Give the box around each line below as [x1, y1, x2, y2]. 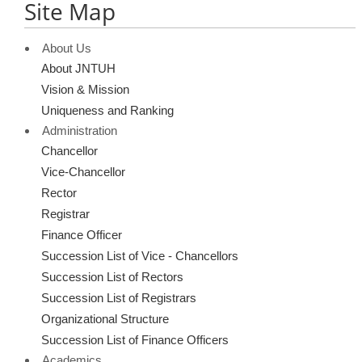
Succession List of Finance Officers [41, 333, 229, 347]
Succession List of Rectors [41, 270, 183, 284]
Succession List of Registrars [41, 291, 196, 305]
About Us [42, 41, 91, 55]
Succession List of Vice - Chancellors [41, 249, 238, 263]
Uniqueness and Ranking [41, 103, 174, 117]
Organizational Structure [41, 312, 169, 326]
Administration [42, 124, 117, 137]
